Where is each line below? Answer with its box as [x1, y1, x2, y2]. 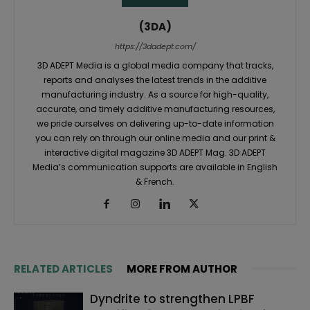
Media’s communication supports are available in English [33, 161, 277, 173]
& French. [136, 175, 174, 188]
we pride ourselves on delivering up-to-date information [36, 117, 274, 129]
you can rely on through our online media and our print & [35, 131, 275, 144]
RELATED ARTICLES [14, 261, 113, 276]
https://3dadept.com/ [114, 40, 196, 52]
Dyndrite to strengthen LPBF [90, 290, 255, 307]
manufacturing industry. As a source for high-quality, [42, 88, 268, 100]
